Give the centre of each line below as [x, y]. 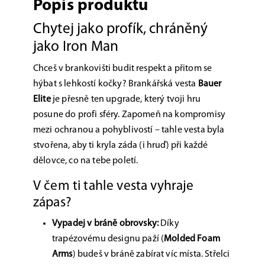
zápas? [52, 203]
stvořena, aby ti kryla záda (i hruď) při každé [121, 146]
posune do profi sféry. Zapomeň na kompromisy [130, 115]
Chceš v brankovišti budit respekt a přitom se [123, 69]
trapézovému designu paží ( [108, 239]
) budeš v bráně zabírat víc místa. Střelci [151, 254]
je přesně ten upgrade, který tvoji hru [126, 99]
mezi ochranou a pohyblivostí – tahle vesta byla [129, 130]
